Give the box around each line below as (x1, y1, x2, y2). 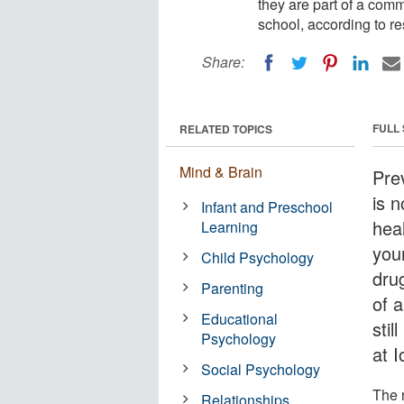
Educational (201, 308, 279, 329)
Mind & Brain (179, 161, 262, 182)
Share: (202, 51, 244, 72)
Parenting (201, 277, 264, 298)
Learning (201, 216, 259, 237)
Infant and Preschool (201, 196, 334, 217)
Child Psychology (201, 246, 315, 268)
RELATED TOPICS (179, 120, 272, 137)
